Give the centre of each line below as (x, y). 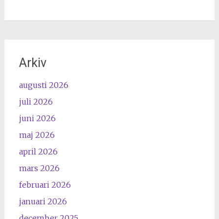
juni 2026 (37, 118)
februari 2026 (45, 185)
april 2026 (38, 151)
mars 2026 (39, 168)
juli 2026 (36, 101)
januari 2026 (43, 201)
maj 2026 (37, 135)
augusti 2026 (44, 85)
